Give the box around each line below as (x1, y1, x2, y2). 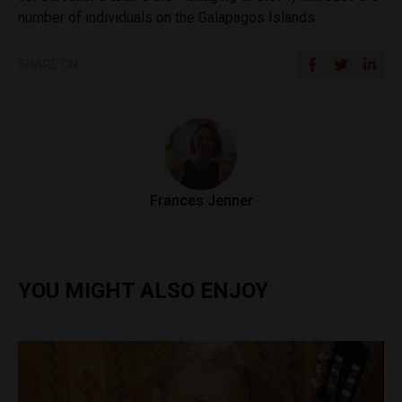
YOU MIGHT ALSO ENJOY (18, 277, 268, 303)
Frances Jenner (149, 191, 253, 209)
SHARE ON (18, 57, 78, 72)
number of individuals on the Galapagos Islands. (18, 8, 318, 26)
